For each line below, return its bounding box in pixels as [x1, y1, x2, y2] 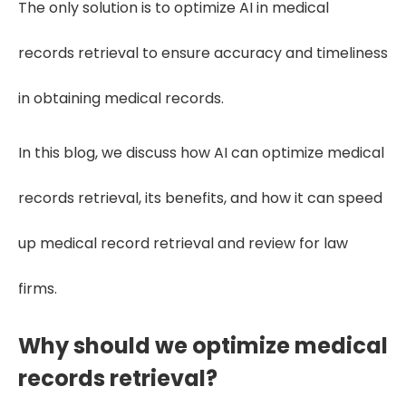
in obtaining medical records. [18, 88, 224, 110]
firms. [18, 278, 57, 300]
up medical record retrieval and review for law [18, 233, 348, 255]
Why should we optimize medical [18, 331, 388, 362]
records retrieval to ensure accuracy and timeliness [18, 43, 388, 64]
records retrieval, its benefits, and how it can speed [18, 188, 382, 209]
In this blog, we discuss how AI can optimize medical [18, 142, 384, 164]
